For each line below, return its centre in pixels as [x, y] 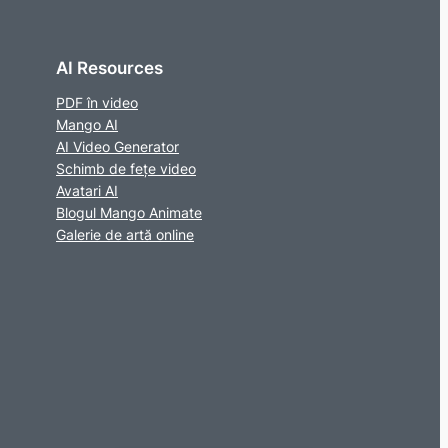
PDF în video [97, 102]
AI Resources [109, 67]
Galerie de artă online [125, 234]
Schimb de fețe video [126, 168]
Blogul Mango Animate [129, 212]
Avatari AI [87, 190]
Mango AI [87, 124]
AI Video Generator [117, 146]
